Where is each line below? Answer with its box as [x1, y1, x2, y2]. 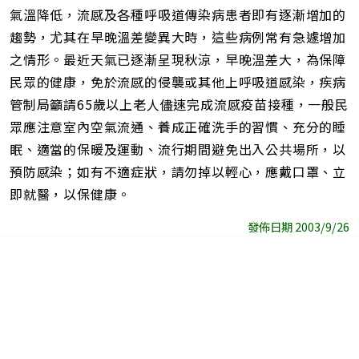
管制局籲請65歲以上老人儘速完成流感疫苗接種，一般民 [10, 95, 349, 115]
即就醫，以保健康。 [10, 184, 131, 204]
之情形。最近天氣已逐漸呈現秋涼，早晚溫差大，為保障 [10, 50, 346, 70]
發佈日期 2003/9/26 [248, 218, 349, 236]
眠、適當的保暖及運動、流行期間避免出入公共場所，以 [10, 139, 346, 159]
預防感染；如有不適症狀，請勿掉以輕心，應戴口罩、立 [10, 162, 346, 182]
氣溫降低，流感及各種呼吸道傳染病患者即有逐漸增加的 [10, 5, 346, 25]
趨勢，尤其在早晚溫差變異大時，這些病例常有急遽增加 [10, 27, 346, 47]
